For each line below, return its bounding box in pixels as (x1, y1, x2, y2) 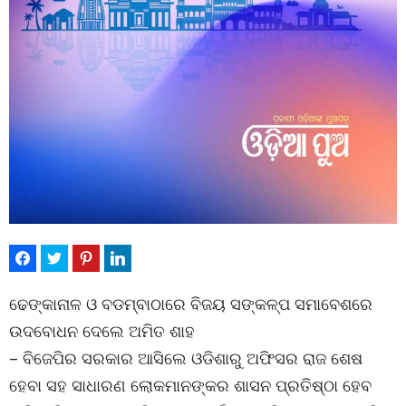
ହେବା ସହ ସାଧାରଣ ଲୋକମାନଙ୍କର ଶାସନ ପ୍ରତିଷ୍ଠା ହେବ (9, 374, 372, 396)
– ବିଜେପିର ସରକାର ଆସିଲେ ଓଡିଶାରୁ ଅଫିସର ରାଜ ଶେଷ (9, 347, 362, 369)
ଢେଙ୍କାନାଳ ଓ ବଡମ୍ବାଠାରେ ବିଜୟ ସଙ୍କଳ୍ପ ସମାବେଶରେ (9, 293, 372, 314)
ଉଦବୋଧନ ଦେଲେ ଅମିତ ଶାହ (9, 320, 195, 342)
